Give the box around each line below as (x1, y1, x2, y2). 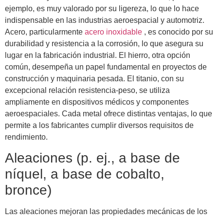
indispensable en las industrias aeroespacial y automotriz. (5, 16, 204, 24)
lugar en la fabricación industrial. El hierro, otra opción (5, 51, 190, 59)
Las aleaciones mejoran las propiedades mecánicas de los (5, 207, 207, 216)
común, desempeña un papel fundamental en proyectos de (5, 62, 207, 71)
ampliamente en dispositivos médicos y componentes (5, 97, 189, 106)
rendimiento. (5, 132, 48, 141)
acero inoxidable (85, 27, 144, 36)
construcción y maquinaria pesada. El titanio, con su (5, 74, 184, 83)
